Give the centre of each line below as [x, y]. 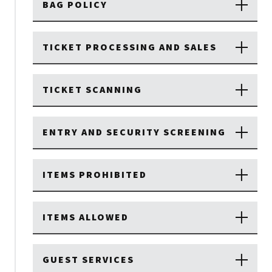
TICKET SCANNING [92, 90]
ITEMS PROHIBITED [95, 175]
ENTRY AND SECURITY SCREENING [134, 132]
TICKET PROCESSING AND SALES [130, 47]
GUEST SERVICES [88, 260]
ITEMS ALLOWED [86, 217]
